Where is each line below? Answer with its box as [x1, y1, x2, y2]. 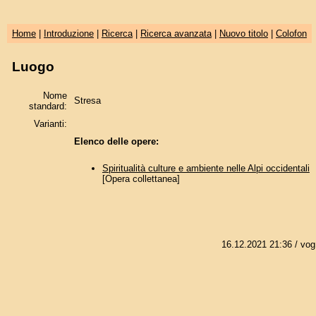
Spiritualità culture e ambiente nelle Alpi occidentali [102, 163, 310, 174]
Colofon [275, 28, 307, 39]
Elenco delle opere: [73, 135, 159, 147]
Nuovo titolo [219, 28, 268, 39]
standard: [28, 100, 67, 111]
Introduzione [43, 28, 94, 39]
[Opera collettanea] [102, 174, 180, 185]
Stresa [73, 95, 101, 106]
